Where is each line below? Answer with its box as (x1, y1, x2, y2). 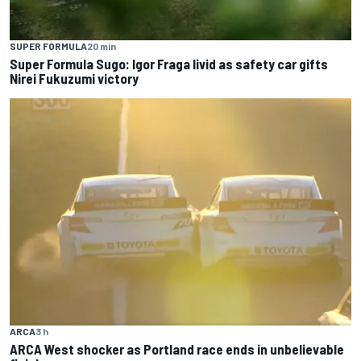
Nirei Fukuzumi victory (10, 70, 139, 87)
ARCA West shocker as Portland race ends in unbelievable (10, 340, 344, 357)
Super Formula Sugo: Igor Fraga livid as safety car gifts (10, 56, 328, 73)
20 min (87, 40, 116, 52)
